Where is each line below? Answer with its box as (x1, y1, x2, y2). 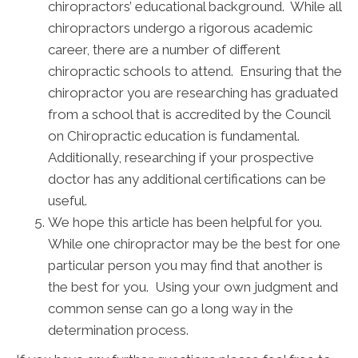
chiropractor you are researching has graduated (48, 85, 338, 101)
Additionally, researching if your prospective (48, 149, 314, 166)
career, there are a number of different (48, 42, 280, 58)
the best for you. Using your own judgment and (48, 279, 338, 296)
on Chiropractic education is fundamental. (48, 128, 303, 145)
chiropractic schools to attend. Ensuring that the (48, 63, 342, 80)
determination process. (48, 322, 189, 339)
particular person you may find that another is (48, 257, 323, 274)
